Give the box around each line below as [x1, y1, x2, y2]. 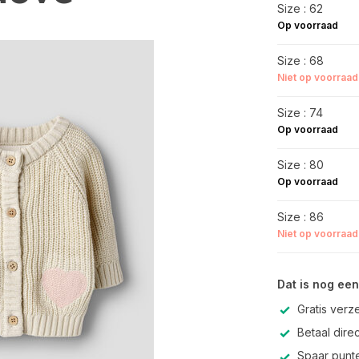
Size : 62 [276, 2, 323, 15]
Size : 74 [276, 106, 323, 119]
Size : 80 [276, 158, 324, 171]
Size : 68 [276, 54, 324, 67]
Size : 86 [276, 210, 324, 224]
